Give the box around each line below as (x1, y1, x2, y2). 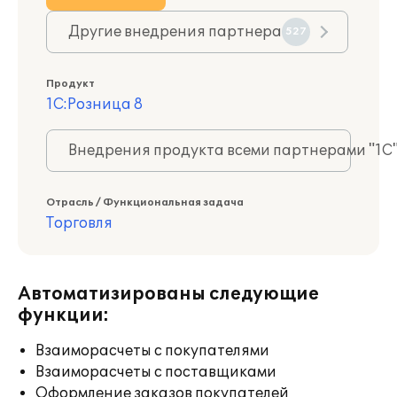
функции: (18, 305, 109, 326)
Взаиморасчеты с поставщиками (35, 363, 276, 381)
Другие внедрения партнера (68, 23, 282, 41)
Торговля (46, 214, 113, 232)
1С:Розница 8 (46, 96, 143, 113)
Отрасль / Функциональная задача (46, 197, 244, 208)
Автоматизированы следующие (18, 284, 319, 305)
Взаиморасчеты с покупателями (35, 342, 269, 360)
